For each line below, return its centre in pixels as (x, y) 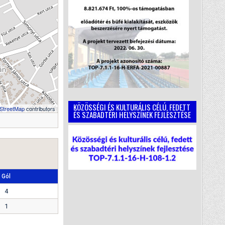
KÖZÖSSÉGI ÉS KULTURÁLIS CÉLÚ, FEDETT (132, 107)
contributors (40, 108)
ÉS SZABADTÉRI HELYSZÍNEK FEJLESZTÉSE (132, 115)
